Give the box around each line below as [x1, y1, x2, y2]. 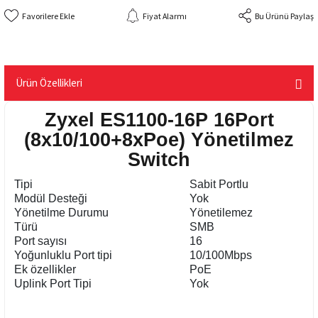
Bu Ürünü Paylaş [255, 10, 314, 21]
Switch [128, 149, 190, 170]
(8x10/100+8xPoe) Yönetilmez [24, 129, 294, 150]
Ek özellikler [14, 263, 76, 275]
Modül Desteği [14, 192, 87, 204]
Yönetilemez [190, 206, 253, 219]
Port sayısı [14, 234, 67, 247]
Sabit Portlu [190, 177, 248, 190]
